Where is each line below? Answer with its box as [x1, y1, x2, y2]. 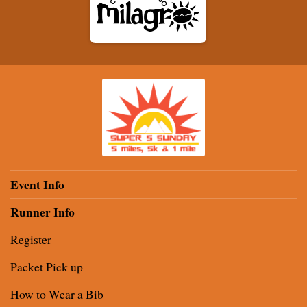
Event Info [10, 175, 64, 194]
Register [10, 231, 51, 248]
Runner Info [10, 203, 75, 221]
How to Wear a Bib [10, 286, 103, 303]
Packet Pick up [10, 258, 83, 275]
